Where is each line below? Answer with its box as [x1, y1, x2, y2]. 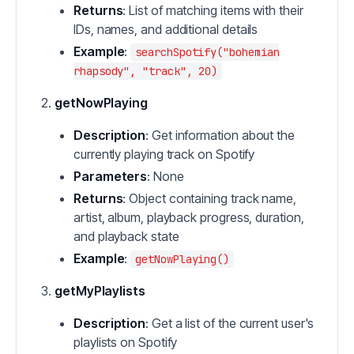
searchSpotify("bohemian [135, 45, 280, 59]
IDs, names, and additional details [73, 21, 258, 37]
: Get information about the [145, 127, 295, 143]
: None [147, 168, 184, 184]
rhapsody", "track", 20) [73, 64, 218, 78]
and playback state [73, 228, 179, 244]
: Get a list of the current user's [145, 315, 314, 331]
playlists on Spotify [73, 334, 178, 350]
